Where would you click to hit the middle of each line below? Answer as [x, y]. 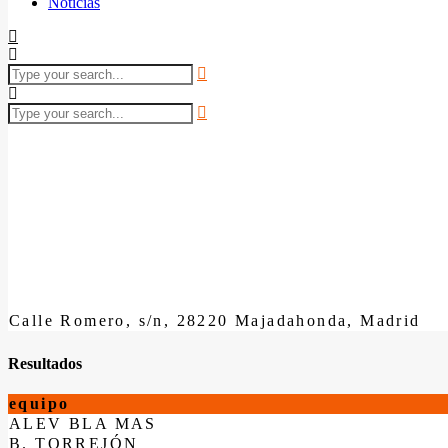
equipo [39, 403]
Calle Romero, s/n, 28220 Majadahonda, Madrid [215, 320]
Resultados [45, 363]
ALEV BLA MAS [83, 423]
